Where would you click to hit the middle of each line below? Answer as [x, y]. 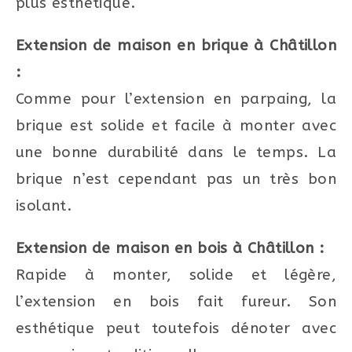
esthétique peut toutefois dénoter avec [176, 328]
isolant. [44, 205]
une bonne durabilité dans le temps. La [176, 152]
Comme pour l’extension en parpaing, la [176, 99]
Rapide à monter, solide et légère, [176, 275]
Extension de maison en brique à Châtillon [176, 45]
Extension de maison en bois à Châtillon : [170, 248]
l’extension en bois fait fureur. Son [176, 301]
